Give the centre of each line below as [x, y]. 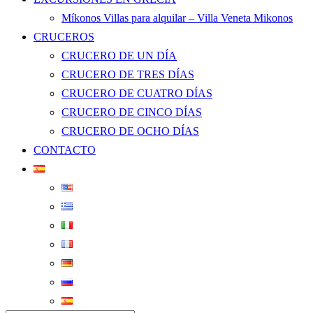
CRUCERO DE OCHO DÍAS [130, 131]
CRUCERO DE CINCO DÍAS [132, 112]
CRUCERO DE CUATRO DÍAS [137, 93]
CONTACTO [65, 150]
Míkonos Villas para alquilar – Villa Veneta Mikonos [177, 18]
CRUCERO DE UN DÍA [119, 56]
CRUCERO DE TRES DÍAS [128, 74]
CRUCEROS [64, 37]
